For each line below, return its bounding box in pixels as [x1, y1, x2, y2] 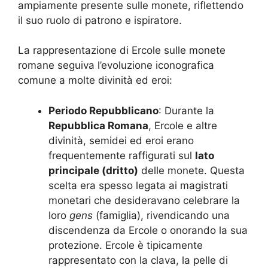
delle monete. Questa [138, 164, 245, 176]
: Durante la [159, 104, 214, 117]
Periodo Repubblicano [48, 104, 159, 117]
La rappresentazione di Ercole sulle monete [18, 44, 226, 57]
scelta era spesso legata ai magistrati [48, 179, 228, 191]
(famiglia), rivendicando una [93, 209, 230, 221]
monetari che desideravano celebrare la [48, 194, 240, 206]
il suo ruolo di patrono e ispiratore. [18, 14, 182, 26]
